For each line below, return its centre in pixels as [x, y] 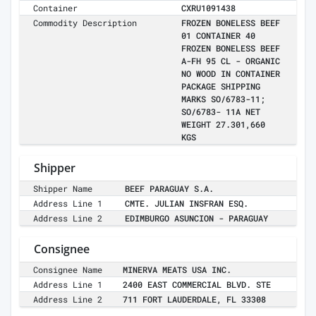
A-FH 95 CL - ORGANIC [231, 61]
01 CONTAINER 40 [218, 36]
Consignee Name [68, 270]
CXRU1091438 [208, 8]
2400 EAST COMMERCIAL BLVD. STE [197, 285]
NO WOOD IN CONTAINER [231, 74]
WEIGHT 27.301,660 [223, 124]
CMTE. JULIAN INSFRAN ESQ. [187, 203]
